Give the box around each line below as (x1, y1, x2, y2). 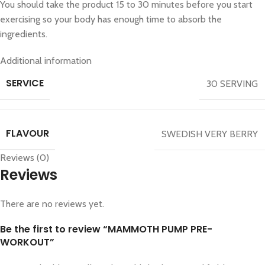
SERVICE (6, 76, 44, 91)
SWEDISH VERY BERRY (161, 128, 258, 140)
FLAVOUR (6, 127, 49, 141)
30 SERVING (206, 77, 258, 89)
